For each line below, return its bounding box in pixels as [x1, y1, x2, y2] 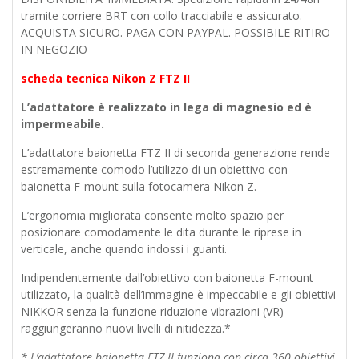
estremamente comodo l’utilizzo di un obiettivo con [21, 161, 288, 177]
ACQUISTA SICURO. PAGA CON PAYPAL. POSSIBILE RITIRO [21, 24, 330, 40]
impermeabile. [21, 115, 104, 131]
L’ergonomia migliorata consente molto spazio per [21, 207, 284, 223]
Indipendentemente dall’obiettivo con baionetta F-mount [21, 269, 313, 285]
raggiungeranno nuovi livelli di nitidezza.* [21, 320, 231, 336]
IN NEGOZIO [21, 41, 87, 57]
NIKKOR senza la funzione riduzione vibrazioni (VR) [21, 303, 284, 319]
